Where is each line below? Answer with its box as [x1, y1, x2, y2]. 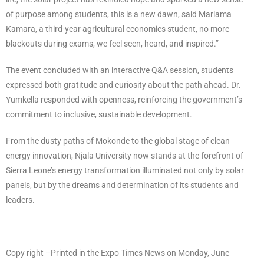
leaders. [6, 194, 35, 204]
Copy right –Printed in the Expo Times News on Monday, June [6, 247, 229, 258]
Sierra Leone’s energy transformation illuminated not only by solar [6, 165, 244, 175]
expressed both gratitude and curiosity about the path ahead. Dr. [6, 80, 241, 90]
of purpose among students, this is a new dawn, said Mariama [6, 9, 232, 19]
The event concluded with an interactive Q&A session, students [6, 65, 233, 75]
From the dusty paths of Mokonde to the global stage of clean [6, 136, 230, 146]
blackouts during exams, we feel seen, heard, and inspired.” [6, 38, 219, 48]
